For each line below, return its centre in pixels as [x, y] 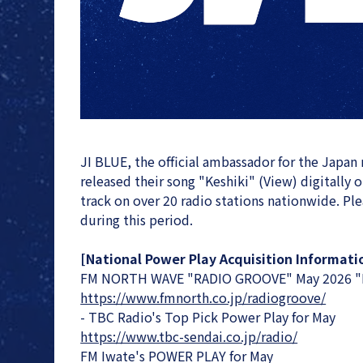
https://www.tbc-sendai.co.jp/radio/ [189, 336]
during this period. [137, 219]
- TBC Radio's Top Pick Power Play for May [208, 316]
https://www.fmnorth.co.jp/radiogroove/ [203, 297]
